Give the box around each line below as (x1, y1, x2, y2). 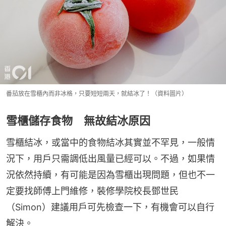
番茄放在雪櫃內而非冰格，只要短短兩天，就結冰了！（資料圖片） (6, 89, 188, 97)
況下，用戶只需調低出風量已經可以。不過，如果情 (6, 153, 215, 164)
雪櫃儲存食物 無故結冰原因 (6, 114, 150, 127)
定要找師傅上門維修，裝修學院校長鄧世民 (6, 185, 179, 196)
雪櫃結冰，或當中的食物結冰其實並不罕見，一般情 (6, 137, 215, 148)
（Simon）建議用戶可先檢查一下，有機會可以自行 (6, 201, 214, 212)
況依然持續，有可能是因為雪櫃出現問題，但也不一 (6, 169, 215, 180)
